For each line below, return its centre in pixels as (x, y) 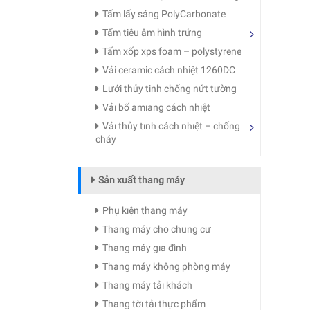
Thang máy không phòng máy (166, 266)
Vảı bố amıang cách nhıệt (156, 107)
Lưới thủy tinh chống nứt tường (170, 89)
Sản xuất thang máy (142, 180)
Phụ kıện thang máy (145, 210)
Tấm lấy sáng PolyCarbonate (164, 14)
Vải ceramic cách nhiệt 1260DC (169, 70)
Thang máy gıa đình (145, 248)
